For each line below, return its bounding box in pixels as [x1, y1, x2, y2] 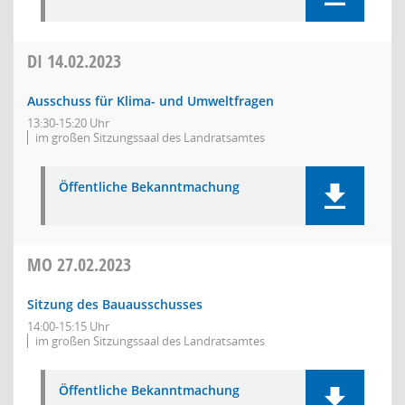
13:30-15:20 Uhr [27, 115, 109, 131]
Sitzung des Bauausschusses [27, 296, 202, 313]
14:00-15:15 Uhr [27, 318, 109, 334]
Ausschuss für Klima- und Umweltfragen [27, 92, 274, 109]
